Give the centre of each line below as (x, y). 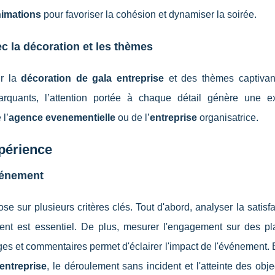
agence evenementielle (62, 118)
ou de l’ (133, 118)
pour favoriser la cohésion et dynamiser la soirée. (149, 14)
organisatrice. (228, 118)
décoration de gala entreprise (93, 78)
